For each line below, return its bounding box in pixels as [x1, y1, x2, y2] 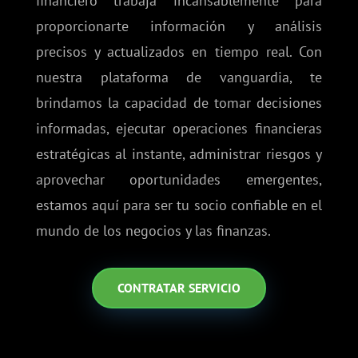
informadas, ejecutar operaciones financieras [35, 119, 323, 138]
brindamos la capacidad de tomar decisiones [35, 93, 323, 113]
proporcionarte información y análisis [35, 17, 323, 36]
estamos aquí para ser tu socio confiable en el [35, 196, 323, 215]
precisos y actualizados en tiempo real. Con [35, 42, 323, 62]
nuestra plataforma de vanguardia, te [35, 68, 323, 87]
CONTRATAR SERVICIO [117, 280, 241, 296]
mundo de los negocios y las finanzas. [35, 221, 271, 241]
